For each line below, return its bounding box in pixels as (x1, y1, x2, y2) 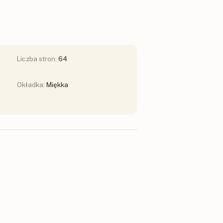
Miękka (46, 81, 68, 89)
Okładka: (17, 81, 46, 89)
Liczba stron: (17, 55, 58, 63)
